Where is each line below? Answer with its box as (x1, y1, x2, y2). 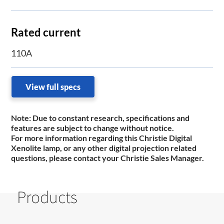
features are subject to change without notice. (11, 123, 174, 133)
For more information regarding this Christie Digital (11, 133, 192, 143)
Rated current (11, 25, 81, 39)
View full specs (25, 82, 81, 92)
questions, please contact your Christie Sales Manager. (11, 153, 204, 163)
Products (17, 185, 77, 208)
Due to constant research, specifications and (32, 113, 190, 123)
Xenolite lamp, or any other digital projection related (11, 143, 197, 153)
